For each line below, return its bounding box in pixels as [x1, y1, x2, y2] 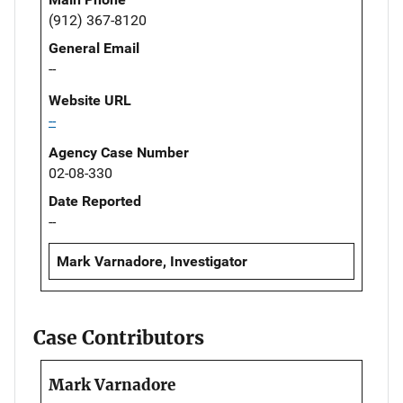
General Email [49, 40, 139, 58]
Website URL [49, 92, 131, 110]
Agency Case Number [49, 144, 189, 162]
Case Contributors [33, 326, 204, 351]
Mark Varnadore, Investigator [57, 253, 247, 271]
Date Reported [49, 193, 141, 210]
